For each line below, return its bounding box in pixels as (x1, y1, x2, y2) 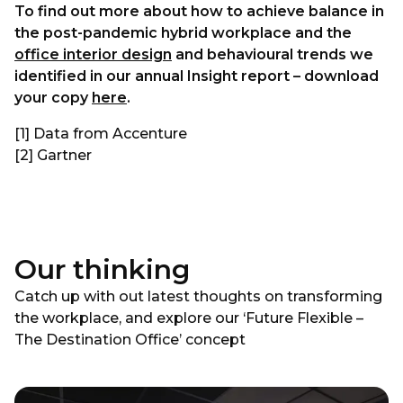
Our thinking (14, 253, 190, 286)
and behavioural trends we (172, 46, 373, 63)
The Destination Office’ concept (14, 331, 246, 348)
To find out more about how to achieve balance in (14, 3, 384, 20)
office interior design (14, 46, 172, 63)
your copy (14, 89, 92, 106)
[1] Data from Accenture (14, 125, 187, 142)
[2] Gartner (14, 147, 92, 164)
